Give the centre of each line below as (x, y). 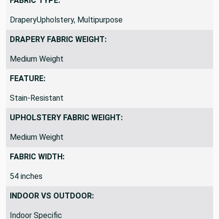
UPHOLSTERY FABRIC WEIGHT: (66, 133)
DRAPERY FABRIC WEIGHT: (58, 55)
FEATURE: (28, 94)
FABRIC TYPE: (35, 16)
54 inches (26, 192)
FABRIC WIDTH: (37, 172)
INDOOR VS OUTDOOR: (52, 211)
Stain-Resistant (37, 113)
